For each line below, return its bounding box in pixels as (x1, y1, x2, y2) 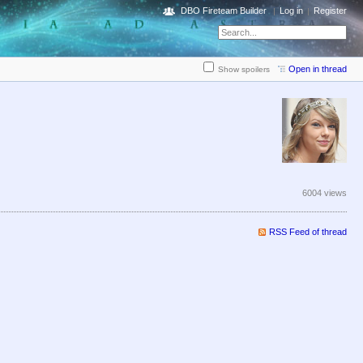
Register (314, 6, 347, 15)
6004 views (302, 188, 347, 199)
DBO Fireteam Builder (181, 6, 267, 15)
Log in (280, 6, 303, 15)
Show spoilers (218, 65, 270, 75)
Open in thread (288, 64, 347, 75)
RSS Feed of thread (269, 227, 347, 237)
